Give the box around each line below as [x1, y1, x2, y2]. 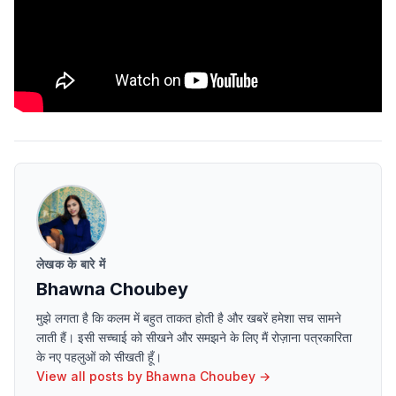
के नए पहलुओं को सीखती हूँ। [36, 348, 162, 364]
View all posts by [36, 368, 146, 384]
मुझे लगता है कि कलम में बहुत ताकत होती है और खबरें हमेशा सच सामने [36, 309, 341, 325]
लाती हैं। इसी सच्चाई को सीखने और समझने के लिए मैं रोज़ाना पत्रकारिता [36, 329, 352, 345]
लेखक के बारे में [36, 255, 106, 271]
